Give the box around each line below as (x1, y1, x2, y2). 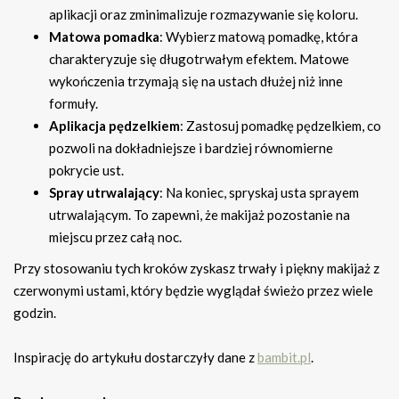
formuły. (49, 95, 98, 112)
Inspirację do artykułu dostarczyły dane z (13, 349, 257, 366)
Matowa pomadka (49, 28, 159, 45)
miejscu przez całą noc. (49, 229, 182, 246)
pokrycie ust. (49, 162, 124, 179)
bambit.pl (257, 349, 311, 366)
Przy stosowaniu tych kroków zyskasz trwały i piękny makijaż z (13, 260, 379, 277)
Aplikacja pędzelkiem (49, 118, 180, 134)
